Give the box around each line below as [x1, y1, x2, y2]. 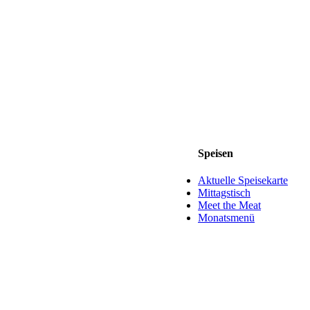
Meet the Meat [198, 199, 261, 212]
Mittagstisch [198, 187, 250, 199]
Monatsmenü [198, 212, 255, 224]
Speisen [198, 147, 233, 160]
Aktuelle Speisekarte [198, 174, 288, 187]
